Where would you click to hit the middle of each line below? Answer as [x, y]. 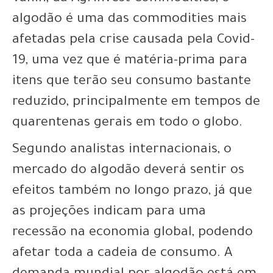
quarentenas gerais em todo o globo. [127, 124]
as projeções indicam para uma [109, 213]
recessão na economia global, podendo [133, 234]
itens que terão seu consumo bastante [132, 83]
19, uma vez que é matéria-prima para [130, 62]
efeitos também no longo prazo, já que [132, 192]
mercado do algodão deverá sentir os [128, 172]
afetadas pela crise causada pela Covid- [133, 41]
